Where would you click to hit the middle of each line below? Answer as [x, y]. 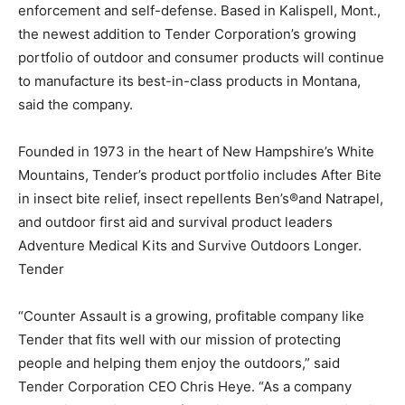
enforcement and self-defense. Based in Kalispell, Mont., [199, 10]
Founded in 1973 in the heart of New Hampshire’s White [196, 151]
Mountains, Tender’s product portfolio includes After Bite [200, 175]
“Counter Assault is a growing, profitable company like [191, 316]
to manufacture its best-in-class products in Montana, [189, 81]
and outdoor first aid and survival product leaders [175, 222]
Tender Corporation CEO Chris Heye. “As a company [185, 386]
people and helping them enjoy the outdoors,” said [179, 363]
